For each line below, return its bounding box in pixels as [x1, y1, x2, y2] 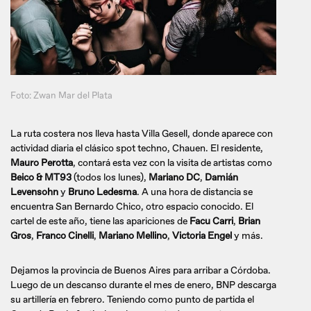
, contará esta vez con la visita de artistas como [73, 156, 272, 169]
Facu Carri [190, 215, 233, 227]
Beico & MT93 [10, 171, 72, 183]
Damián [205, 171, 238, 183]
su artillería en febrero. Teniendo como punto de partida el [10, 293, 254, 305]
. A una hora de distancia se [137, 185, 253, 198]
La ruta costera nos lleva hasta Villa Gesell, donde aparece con [10, 127, 273, 140]
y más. [232, 229, 263, 242]
